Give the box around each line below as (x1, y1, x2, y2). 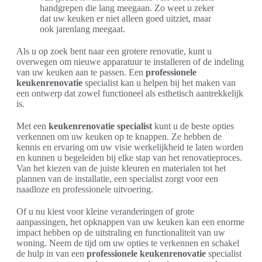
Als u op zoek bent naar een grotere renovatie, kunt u (16, 46, 212, 56)
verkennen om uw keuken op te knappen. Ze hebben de (16, 131, 222, 142)
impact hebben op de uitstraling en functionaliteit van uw (16, 227, 225, 237)
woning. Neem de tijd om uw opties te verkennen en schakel (16, 237, 239, 248)
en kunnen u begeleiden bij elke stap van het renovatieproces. (16, 152, 242, 163)
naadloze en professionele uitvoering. (16, 184, 153, 194)
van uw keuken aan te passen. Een (16, 67, 146, 77)
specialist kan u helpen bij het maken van (82, 77, 236, 88)
